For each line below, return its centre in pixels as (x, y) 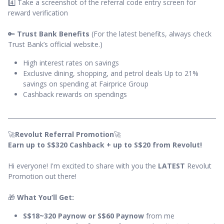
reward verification (38, 13)
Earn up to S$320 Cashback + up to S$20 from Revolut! (105, 145)
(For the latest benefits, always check (150, 34)
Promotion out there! (42, 176)
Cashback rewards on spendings (75, 94)
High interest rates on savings (71, 63)
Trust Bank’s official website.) (55, 44)
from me (160, 216)
